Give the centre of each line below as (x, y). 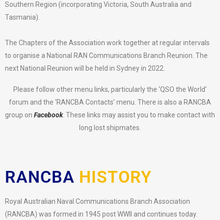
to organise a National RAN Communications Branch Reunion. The (106, 56)
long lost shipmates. (110, 128)
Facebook (48, 115)
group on (19, 115)
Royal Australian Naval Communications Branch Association (97, 202)
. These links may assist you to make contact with (139, 115)
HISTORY (115, 177)
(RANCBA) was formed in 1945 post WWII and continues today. (101, 214)
